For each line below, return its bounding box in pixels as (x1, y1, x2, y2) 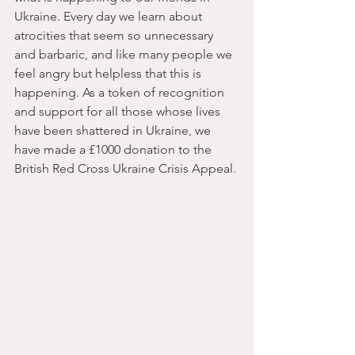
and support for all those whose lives (14, 104, 223, 119)
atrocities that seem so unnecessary (14, 28, 216, 43)
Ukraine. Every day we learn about (14, 9, 205, 24)
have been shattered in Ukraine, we (14, 123, 214, 138)
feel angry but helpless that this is (14, 66, 204, 81)
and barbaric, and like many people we (14, 47, 235, 62)
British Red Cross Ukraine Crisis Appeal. (14, 161, 236, 176)
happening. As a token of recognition (14, 85, 227, 100)
